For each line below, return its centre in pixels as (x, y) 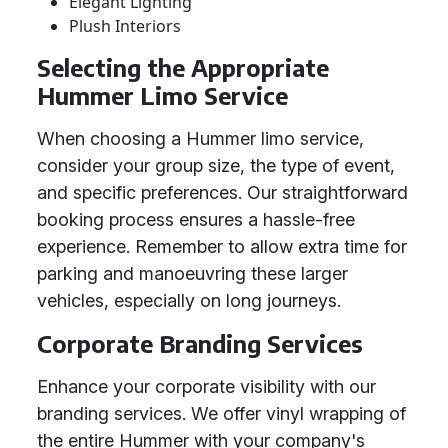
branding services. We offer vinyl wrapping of (221, 413)
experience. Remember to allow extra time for (222, 246)
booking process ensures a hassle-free (196, 219)
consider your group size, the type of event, (216, 165)
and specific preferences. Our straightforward (222, 192)
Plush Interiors (125, 26)
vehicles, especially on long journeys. (189, 300)
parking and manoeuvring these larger (192, 273)
